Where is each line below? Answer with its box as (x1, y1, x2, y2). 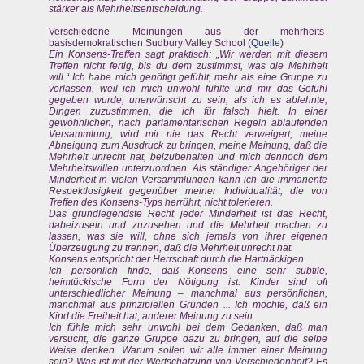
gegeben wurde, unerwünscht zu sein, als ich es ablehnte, (49, 94, 328, 106)
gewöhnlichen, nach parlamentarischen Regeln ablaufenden (49, 117, 328, 129)
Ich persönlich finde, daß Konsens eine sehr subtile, (49, 265, 328, 277)
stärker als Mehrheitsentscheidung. (49, 3, 203, 15)
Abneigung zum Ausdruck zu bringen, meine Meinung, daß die (49, 140, 328, 152)
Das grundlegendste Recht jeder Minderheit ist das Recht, (49, 208, 328, 220)
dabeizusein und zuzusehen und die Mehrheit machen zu (49, 219, 328, 232)
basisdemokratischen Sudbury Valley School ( (49, 37, 251, 50)
